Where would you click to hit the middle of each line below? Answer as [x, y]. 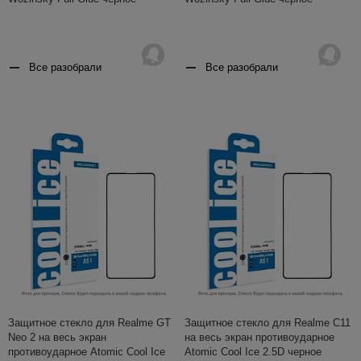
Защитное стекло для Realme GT [89, 322]
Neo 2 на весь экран [57, 337]
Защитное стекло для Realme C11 [268, 322]
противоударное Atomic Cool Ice [87, 351]
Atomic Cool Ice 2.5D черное [253, 351]
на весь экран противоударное [259, 337]
